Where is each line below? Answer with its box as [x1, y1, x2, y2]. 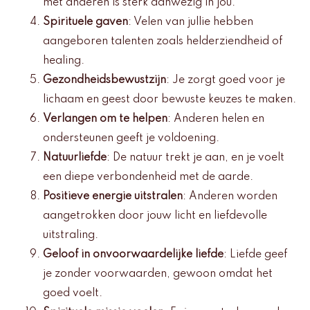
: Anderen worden [183, 191, 277, 203]
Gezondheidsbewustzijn [43, 75, 166, 86]
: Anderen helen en [167, 113, 264, 125]
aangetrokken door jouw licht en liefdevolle [43, 210, 267, 222]
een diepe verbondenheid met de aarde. [43, 172, 253, 183]
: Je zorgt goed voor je [166, 75, 285, 86]
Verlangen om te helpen [43, 113, 167, 125]
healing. [43, 55, 84, 67]
